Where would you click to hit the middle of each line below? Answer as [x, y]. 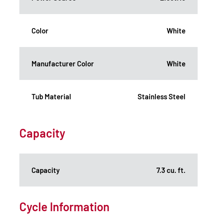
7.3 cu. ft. [171, 170]
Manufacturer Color [63, 63]
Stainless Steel [162, 96]
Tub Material [51, 96]
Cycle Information [64, 206]
